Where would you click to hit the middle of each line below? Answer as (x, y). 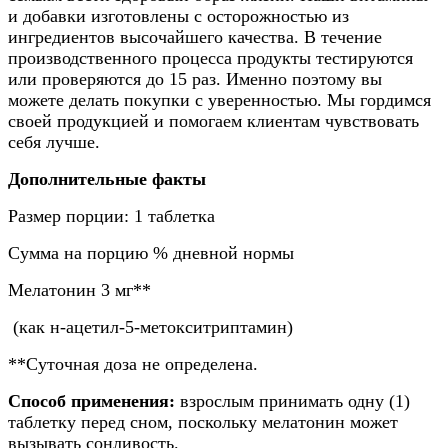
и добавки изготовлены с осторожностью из (178, 15)
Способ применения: (91, 400)
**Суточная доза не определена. (133, 363)
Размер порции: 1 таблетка (111, 215)
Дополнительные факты (107, 178)
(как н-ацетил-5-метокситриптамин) (150, 326)
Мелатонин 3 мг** (79, 289)
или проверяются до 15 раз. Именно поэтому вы (195, 78)
